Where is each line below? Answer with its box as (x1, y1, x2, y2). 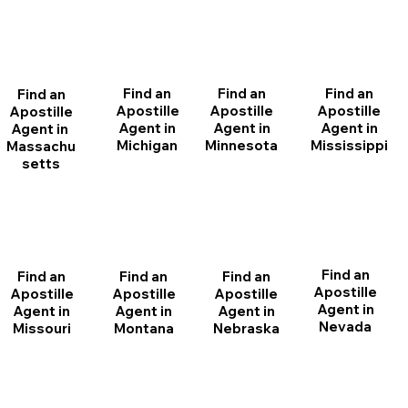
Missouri (12, 319, 71, 337)
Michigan (117, 137, 178, 154)
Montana (113, 319, 174, 337)
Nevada (319, 318, 372, 336)
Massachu (6, 138, 76, 156)
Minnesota (205, 137, 279, 154)
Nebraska (212, 319, 280, 337)
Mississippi (310, 137, 388, 155)
